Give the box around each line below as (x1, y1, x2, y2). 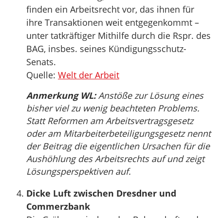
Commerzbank (26, 200, 90, 212)
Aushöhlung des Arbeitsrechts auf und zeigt (26, 153, 204, 164)
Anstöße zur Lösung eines (96, 90, 203, 101)
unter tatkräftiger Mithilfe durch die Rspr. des (26, 30, 211, 41)
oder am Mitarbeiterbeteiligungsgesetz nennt (26, 127, 211, 139)
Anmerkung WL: (26, 90, 96, 101)
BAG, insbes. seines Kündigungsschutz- (26, 43, 186, 54)
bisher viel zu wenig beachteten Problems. (26, 102, 200, 114)
